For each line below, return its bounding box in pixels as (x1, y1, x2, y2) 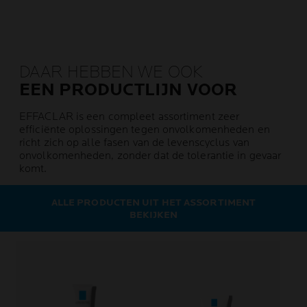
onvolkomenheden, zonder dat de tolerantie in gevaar (19, 149, 282, 162)
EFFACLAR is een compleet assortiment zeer (19, 110, 240, 123)
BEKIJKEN (129, 209, 178, 221)
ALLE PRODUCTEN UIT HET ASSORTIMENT (51, 197, 256, 208)
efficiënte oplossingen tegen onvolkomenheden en (19, 123, 270, 136)
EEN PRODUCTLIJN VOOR (19, 79, 237, 101)
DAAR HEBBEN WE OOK (19, 62, 203, 83)
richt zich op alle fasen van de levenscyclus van (19, 136, 249, 149)
